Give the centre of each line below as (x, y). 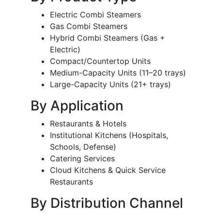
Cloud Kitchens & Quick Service (108, 170)
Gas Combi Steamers (89, 26)
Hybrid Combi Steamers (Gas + (108, 38)
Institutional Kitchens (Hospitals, (109, 135)
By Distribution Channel (107, 203)
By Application (77, 106)
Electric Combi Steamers (95, 15)
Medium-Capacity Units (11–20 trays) (118, 73)
